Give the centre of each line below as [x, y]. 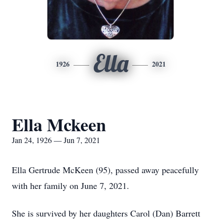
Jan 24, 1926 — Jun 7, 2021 [56, 140]
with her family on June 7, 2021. [71, 185]
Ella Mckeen [59, 124]
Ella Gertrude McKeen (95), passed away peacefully [105, 170]
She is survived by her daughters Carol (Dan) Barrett [106, 213]
